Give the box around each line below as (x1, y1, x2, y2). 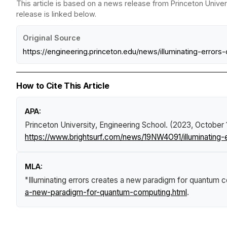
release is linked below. (16, 9, 96, 18)
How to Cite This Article (16, 80, 109, 91)
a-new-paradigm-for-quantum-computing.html (25, 187, 187, 197)
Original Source (23, 33, 81, 42)
